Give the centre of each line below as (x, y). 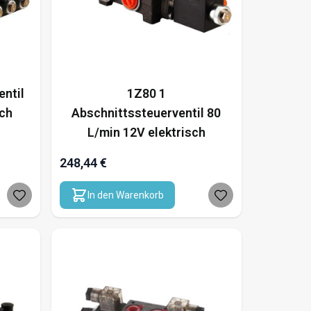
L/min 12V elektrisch (146, 132)
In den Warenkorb (125, 195)
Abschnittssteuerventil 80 (146, 112)
